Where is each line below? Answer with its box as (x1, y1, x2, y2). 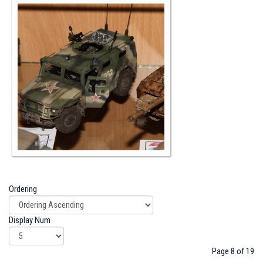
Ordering (9, 184, 39, 195)
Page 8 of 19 (212, 246, 254, 257)
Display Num (9, 215, 52, 226)
